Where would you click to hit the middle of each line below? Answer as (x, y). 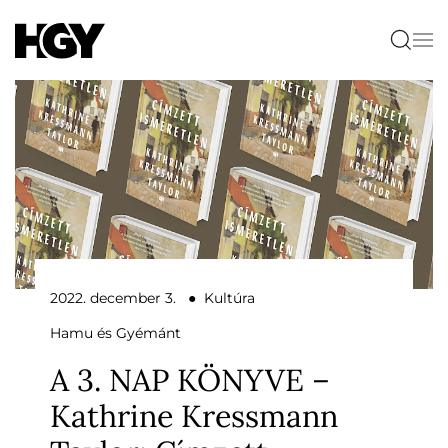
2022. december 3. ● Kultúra (152, 298)
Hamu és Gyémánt (115, 333)
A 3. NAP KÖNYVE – (190, 379)
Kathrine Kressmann (194, 415)
